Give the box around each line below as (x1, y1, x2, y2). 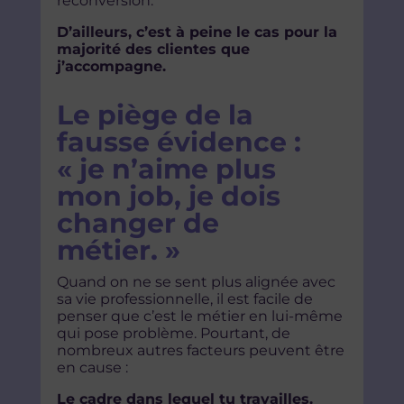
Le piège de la (56, 98, 253, 133)
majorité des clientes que (56, 41, 250, 59)
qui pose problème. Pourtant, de (56, 325, 290, 343)
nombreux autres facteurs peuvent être (56, 342, 344, 360)
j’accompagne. (56, 58, 166, 76)
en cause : (56, 359, 128, 377)
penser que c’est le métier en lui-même (56, 308, 343, 326)
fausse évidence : (56, 125, 301, 160)
